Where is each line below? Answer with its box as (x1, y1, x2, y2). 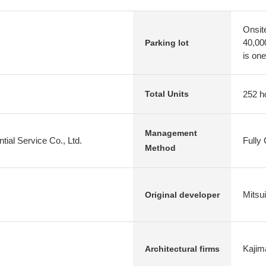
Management (145, 128, 197, 138)
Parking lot (145, 37, 189, 47)
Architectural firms (145, 243, 220, 254)
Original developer (145, 189, 220, 199)
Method (145, 143, 176, 153)
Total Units (145, 89, 189, 99)
